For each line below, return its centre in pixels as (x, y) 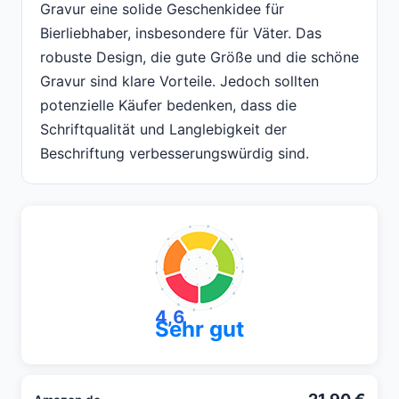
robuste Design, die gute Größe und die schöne (199, 57)
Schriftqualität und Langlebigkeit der (163, 130)
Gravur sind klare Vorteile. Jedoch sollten (179, 81)
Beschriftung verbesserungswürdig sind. (175, 154)
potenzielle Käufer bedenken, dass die (168, 106)
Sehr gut (199, 330)
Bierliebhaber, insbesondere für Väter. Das (181, 33)
